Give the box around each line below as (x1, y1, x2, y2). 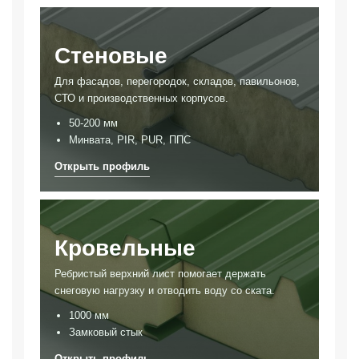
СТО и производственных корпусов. (54, 91, 228, 104)
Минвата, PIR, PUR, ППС (69, 133, 191, 146)
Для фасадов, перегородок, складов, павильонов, (54, 75, 300, 87)
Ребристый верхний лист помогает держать (54, 267, 266, 280)
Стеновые (54, 42, 167, 68)
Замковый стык (69, 325, 143, 338)
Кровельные (54, 235, 196, 260)
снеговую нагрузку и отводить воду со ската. (54, 284, 275, 296)
